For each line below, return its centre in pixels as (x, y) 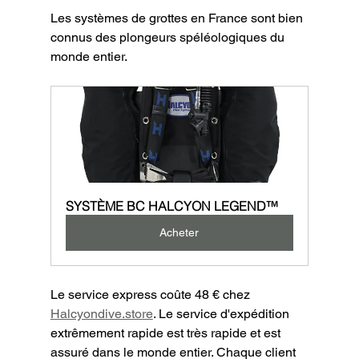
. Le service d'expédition (222, 313)
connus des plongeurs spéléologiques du (169, 37)
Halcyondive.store (101, 313)
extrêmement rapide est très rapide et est (167, 333)
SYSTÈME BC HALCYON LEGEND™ (173, 206)
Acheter (179, 232)
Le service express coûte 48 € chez (151, 294)
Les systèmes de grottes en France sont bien (178, 18)
